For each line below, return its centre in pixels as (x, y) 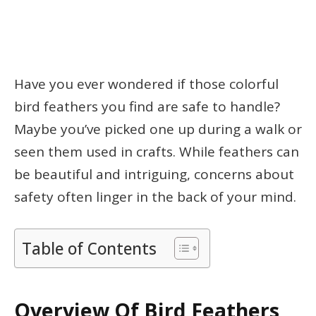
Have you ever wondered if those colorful (146, 84)
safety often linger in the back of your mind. (155, 197)
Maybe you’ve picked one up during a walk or (158, 129)
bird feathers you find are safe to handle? (147, 107)
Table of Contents (89, 249)
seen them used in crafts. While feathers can (157, 152)
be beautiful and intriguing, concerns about (154, 175)
